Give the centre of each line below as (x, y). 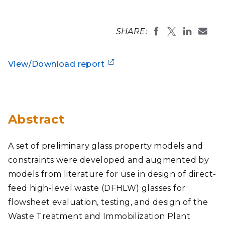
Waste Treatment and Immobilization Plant (99, 216)
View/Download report (56, 64)
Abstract (36, 119)
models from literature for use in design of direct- (112, 174)
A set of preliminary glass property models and (106, 146)
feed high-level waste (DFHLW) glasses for (97, 188)
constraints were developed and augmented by (109, 160)
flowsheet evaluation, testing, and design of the (108, 202)
